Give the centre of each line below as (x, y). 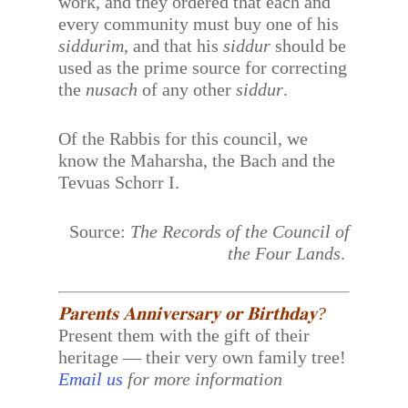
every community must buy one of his (199, 24)
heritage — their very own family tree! (203, 357)
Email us (91, 379)
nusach (112, 89)
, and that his (174, 46)
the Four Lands (284, 253)
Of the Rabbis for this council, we (184, 138)
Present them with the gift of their (184, 335)
